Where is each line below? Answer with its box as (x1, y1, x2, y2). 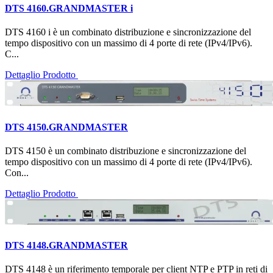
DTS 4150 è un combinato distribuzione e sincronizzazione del (5, 145, 246, 156)
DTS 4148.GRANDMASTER (5, 240, 128, 251)
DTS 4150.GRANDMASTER (5, 121, 128, 132)
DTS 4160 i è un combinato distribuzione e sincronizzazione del (5, 27, 251, 38)
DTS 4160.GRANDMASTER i (5, 3, 133, 14)
